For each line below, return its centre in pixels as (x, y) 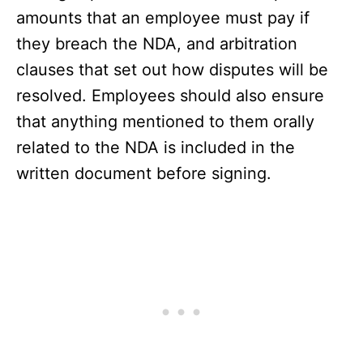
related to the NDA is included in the (156, 148)
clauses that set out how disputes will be (172, 70)
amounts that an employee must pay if (163, 18)
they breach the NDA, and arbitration (157, 44)
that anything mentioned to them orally (165, 122)
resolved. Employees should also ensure (170, 96)
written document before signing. (144, 174)
